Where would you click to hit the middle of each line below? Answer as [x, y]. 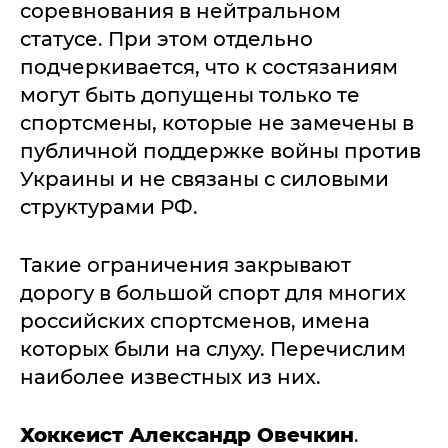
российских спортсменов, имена [195, 321]
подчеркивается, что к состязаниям [209, 67]
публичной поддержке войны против [220, 151]
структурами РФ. [111, 207]
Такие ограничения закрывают [185, 265]
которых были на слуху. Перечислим [213, 349]
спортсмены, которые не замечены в [217, 123]
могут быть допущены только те [190, 95]
